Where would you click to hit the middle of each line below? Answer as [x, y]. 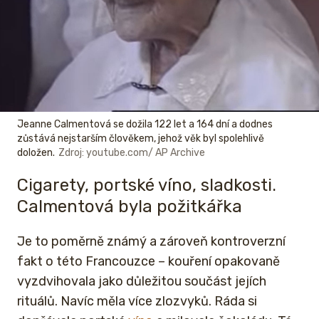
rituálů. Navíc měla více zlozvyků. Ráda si [137, 301]
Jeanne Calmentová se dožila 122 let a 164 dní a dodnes [145, 125]
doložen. [36, 153]
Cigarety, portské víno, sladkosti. [147, 185]
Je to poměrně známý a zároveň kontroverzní [151, 241]
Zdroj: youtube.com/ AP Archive [132, 153]
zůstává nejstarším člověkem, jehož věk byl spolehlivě [141, 139]
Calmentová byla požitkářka [130, 207]
